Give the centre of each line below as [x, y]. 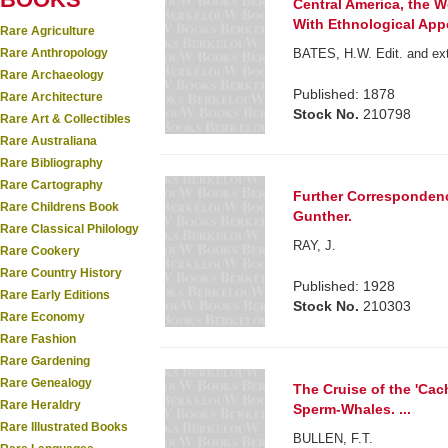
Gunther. [323, 216]
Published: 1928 [344, 286]
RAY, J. [315, 246]
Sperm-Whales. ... [352, 408]
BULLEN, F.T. [333, 438]
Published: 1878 [344, 94]
